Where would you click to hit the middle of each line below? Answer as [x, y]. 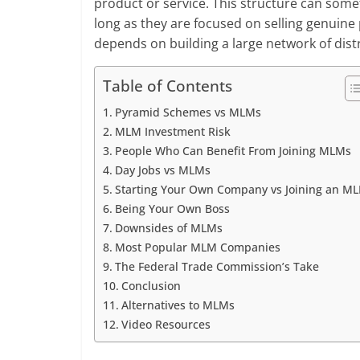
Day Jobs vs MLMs [162, 170]
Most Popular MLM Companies [197, 247]
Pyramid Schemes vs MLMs [188, 112]
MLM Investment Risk [172, 131]
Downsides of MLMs [168, 228]
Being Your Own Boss [172, 209]
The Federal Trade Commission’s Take [217, 266]
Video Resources [166, 324]
